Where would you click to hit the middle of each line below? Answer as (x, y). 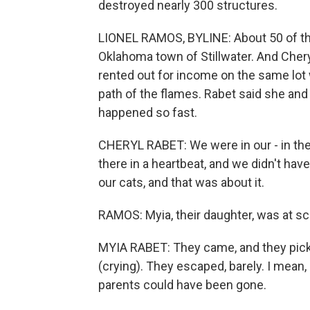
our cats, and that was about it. (181, 182)
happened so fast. (148, 112)
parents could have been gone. (182, 285)
